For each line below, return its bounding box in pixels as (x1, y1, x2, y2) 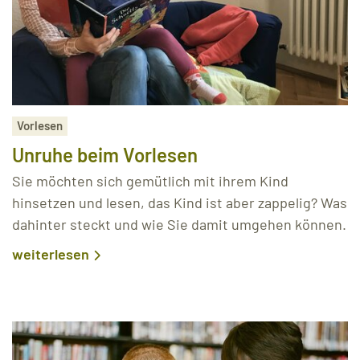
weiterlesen (12, 244, 89, 263)
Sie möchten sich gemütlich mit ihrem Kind (12, 171, 288, 190)
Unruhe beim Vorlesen (12, 142, 198, 166)
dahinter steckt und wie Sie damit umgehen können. (12, 215, 346, 233)
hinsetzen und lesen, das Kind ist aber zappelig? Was (12, 193, 347, 211)
